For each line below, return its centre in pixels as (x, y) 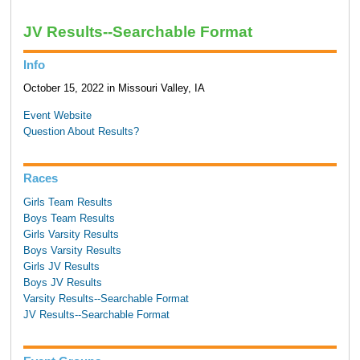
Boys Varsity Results (72, 250)
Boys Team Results (69, 218)
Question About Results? (81, 132)
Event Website (57, 116)
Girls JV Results (61, 266)
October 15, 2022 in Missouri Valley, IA (114, 89)
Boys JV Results (62, 282)
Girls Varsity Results (71, 234)
